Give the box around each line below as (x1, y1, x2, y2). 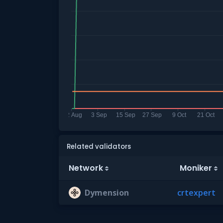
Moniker (179, 162, 212, 174)
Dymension (85, 187, 129, 198)
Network (69, 162, 103, 174)
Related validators (67, 142, 131, 151)
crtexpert (177, 187, 216, 198)
